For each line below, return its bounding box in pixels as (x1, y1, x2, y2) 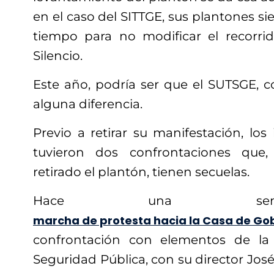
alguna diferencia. (33, 96, 143, 111)
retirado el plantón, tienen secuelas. (33, 164, 250, 179)
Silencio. (33, 48, 83, 63)
